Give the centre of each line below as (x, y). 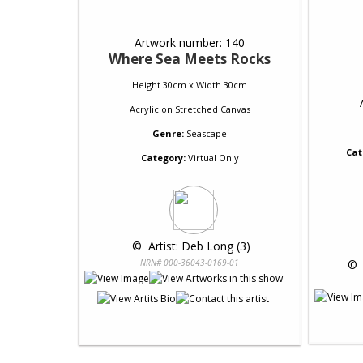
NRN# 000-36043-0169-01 (190, 263)
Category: (163, 158)
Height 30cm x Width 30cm (190, 85)
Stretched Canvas (212, 109)
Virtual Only (212, 158)
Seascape (207, 133)
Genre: (168, 133)
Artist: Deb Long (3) (198, 246)
